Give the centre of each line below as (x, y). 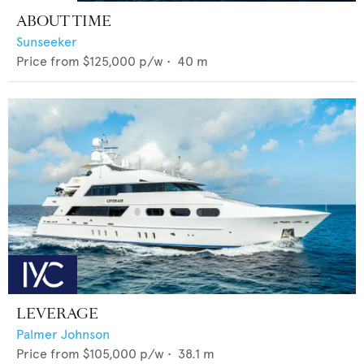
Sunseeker (47, 41)
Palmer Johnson (63, 334)
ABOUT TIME (64, 21)
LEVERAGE (57, 313)
